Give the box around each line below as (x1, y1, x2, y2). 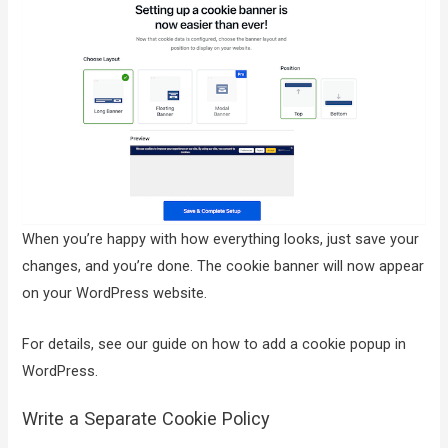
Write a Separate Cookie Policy (22, 407, 276, 429)
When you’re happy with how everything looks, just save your (22, 230, 420, 249)
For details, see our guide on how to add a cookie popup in (22, 334, 407, 353)
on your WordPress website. (22, 284, 208, 303)
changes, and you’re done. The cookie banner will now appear (22, 257, 425, 276)
